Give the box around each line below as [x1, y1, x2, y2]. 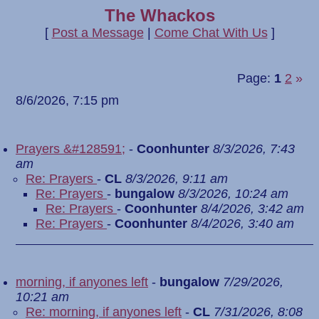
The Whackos [104, 6, 215, 25]
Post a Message [51, 26, 144, 40]
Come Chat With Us [154, 26, 268, 40]
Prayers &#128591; [16, 142, 125, 156]
